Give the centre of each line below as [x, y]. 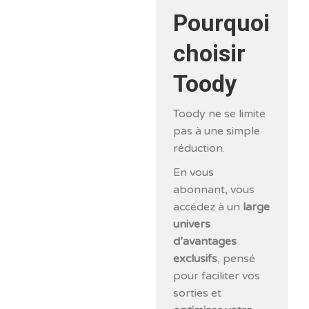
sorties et [198, 293]
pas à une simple [217, 131]
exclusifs [196, 258]
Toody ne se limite [220, 113]
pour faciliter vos [217, 276]
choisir [210, 53]
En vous [194, 172]
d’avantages [205, 241]
